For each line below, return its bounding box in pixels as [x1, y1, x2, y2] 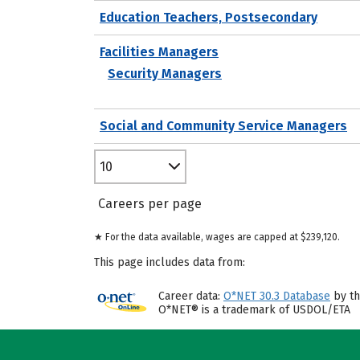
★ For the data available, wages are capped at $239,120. [94, 231, 340, 243]
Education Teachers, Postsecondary [100, 9, 317, 25]
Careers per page [98, 196, 202, 211]
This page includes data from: [94, 256, 245, 269]
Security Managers [108, 65, 222, 81]
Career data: [158, 289, 223, 303]
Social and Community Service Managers [100, 117, 347, 133]
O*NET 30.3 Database [223, 289, 330, 303]
